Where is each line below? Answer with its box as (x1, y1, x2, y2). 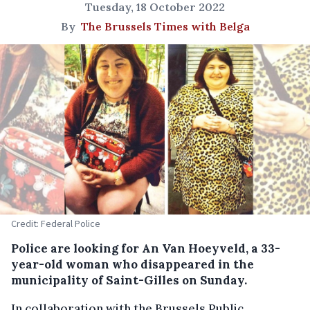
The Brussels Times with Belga (80, 19, 250, 33)
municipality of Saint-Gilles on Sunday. (11, 272, 247, 288)
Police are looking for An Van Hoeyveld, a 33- (11, 240, 280, 256)
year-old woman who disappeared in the (11, 256, 254, 272)
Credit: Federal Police (11, 217, 100, 230)
